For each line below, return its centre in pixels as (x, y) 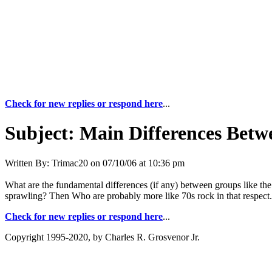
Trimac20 (70, 163)
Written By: (27, 163)
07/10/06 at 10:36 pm (144, 163)
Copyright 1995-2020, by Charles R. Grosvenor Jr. (102, 237)
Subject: (40, 133)
